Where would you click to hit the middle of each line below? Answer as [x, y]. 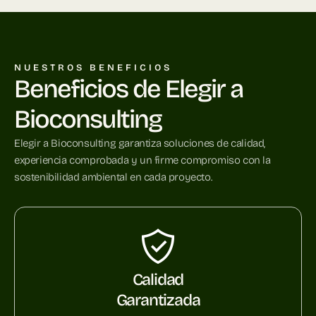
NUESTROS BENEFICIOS [93, 67]
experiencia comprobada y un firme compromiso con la [142, 160]
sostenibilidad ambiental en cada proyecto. [113, 177]
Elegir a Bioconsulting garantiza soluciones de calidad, [140, 144]
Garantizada [158, 300]
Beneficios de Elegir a [128, 90]
